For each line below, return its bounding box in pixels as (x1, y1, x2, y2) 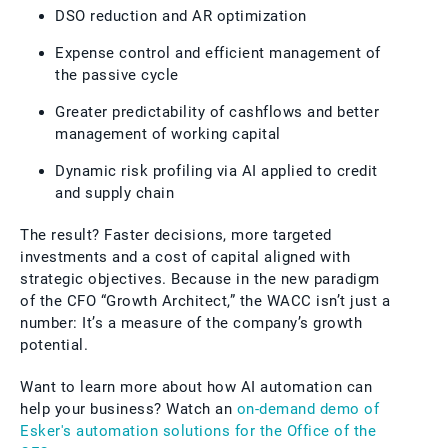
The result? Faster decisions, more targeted (20, 225, 332, 244)
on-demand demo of (236, 399, 379, 418)
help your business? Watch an (20, 399, 237, 418)
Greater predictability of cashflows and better (55, 102, 379, 121)
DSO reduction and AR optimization (55, 6, 307, 25)
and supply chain (55, 183, 174, 202)
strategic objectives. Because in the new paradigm (20, 269, 380, 288)
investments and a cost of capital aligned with (20, 247, 350, 266)
